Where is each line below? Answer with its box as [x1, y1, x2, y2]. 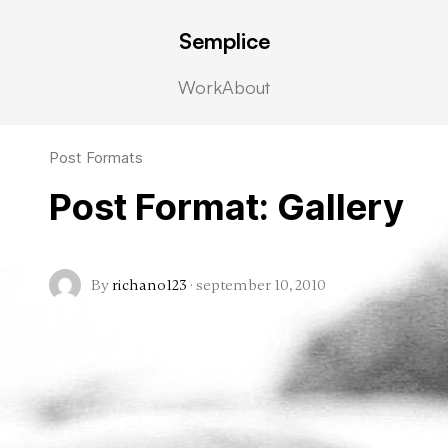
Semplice [178, 27, 270, 54]
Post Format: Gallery [49, 185, 404, 229]
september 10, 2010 [196, 276, 326, 294]
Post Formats [49, 148, 143, 167]
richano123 [112, 276, 187, 294]
